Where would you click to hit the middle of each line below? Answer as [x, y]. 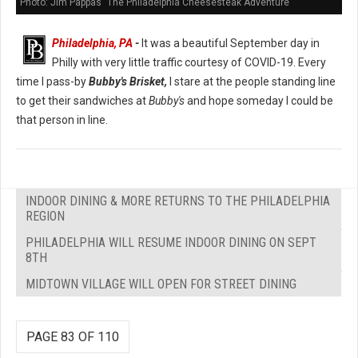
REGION [45, 217]
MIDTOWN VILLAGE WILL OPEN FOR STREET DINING [161, 284]
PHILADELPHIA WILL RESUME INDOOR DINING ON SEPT [171, 243]
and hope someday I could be [259, 101]
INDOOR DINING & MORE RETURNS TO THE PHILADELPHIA [178, 201]
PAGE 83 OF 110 [73, 337]
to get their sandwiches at [82, 101]
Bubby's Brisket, [127, 82]
